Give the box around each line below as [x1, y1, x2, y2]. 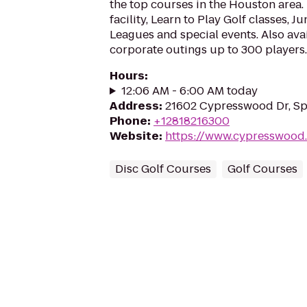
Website [110, 128, 159, 144]
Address [110, 98, 159, 114]
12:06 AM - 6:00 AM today [121, 83, 258, 99]
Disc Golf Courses [115, 161, 211, 177]
